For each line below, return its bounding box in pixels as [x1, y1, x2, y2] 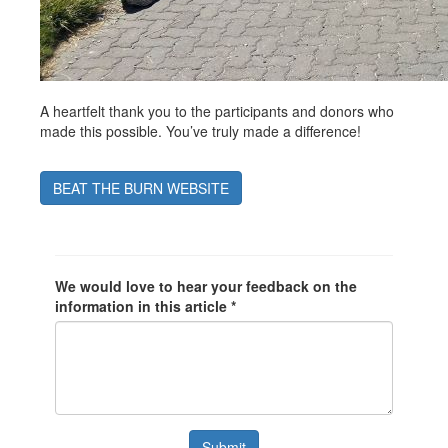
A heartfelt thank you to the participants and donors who [40, 100, 394, 121]
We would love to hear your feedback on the [55, 275, 357, 296]
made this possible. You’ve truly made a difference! [40, 120, 361, 141]
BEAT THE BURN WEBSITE [53, 177, 229, 198]
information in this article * [55, 295, 236, 316]
